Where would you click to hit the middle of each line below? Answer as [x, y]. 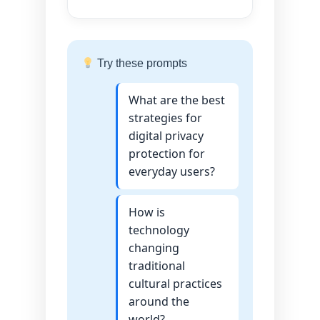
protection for [167, 154]
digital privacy [166, 136]
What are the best [177, 100]
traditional [157, 266]
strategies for [165, 118]
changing [154, 248]
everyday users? [172, 172]
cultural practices [175, 284]
